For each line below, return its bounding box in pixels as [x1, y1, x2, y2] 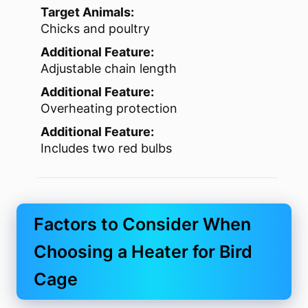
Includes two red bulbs [41, 140, 172, 155]
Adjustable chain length [41, 60, 177, 76]
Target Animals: [41, 4, 134, 19]
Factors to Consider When [34, 214, 252, 235]
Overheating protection [41, 100, 177, 115]
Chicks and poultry [41, 21, 150, 36]
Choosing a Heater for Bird [34, 241, 253, 263]
